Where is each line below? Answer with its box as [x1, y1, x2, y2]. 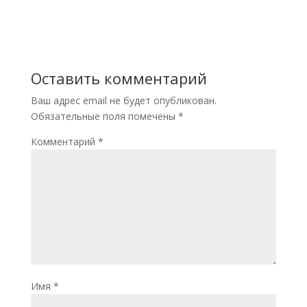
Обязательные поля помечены [30, 109, 178, 123]
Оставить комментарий [30, 67, 207, 88]
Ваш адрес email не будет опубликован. [30, 93, 217, 107]
